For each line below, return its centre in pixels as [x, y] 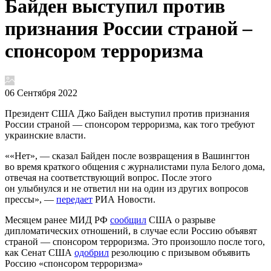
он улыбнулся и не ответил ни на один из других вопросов [127, 188]
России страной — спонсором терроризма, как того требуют [130, 124]
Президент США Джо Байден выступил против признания [127, 113]
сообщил [128, 220]
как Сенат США [40, 252]
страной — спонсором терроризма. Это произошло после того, [135, 241]
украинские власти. [45, 135]
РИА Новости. [124, 199]
